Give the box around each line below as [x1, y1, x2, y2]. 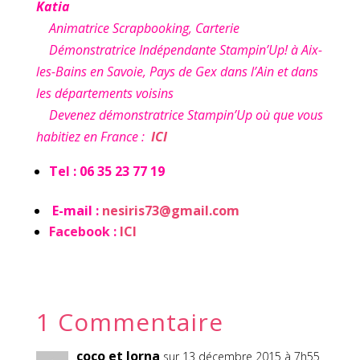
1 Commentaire [35, 305, 223, 339]
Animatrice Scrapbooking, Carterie [35, 19, 239, 38]
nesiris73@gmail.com [101, 202, 239, 220]
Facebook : [48, 223, 117, 241]
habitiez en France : [35, 128, 151, 146]
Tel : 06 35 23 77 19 [48, 162, 165, 181]
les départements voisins [35, 84, 174, 103]
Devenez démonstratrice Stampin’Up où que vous [48, 106, 323, 125]
